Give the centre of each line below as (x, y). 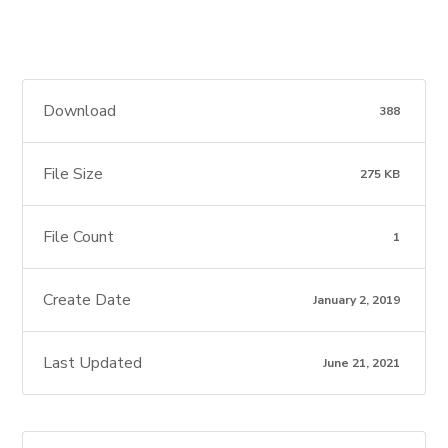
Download (80, 111)
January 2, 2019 (356, 300)
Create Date (87, 300)
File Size (73, 174)
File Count (79, 237)
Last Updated (93, 363)
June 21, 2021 (361, 363)
